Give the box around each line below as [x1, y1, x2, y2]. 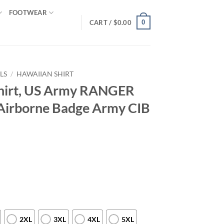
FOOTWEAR [8, 8, 47, 16]
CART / [89, 18, 113, 26]
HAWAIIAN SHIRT [16, 70, 74, 78]
